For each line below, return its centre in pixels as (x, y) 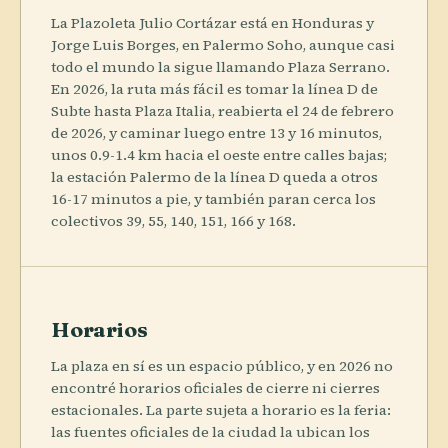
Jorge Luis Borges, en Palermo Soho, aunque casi (223, 44)
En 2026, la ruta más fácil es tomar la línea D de (214, 88)
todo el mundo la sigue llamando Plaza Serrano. (220, 66)
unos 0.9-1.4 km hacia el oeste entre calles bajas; (219, 154)
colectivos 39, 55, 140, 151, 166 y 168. (173, 220)
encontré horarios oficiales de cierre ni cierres (215, 387)
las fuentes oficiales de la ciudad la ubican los (210, 431)
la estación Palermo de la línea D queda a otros (214, 176)
